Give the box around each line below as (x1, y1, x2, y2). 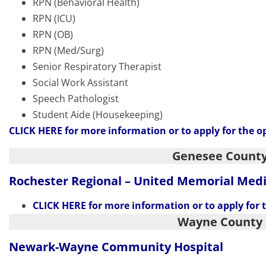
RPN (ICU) (33, 12, 75, 26)
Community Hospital (102, 239, 223, 255)
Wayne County (178, 214, 262, 230)
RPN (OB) (33, 28, 73, 42)
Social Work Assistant (33, 76, 128, 90)
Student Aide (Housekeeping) (33, 108, 163, 122)
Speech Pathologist (33, 92, 119, 106)
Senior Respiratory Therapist (33, 60, 161, 74)
